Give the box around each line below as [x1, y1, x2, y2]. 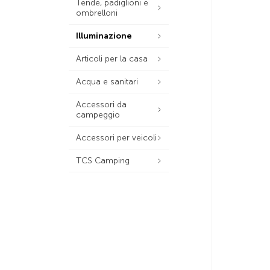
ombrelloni [76, 8, 118, 18]
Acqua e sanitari [76, 77, 138, 87]
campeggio [76, 110, 120, 120]
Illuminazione [76, 31, 132, 41]
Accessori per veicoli [76, 133, 157, 143]
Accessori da [76, 99, 127, 110]
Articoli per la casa [76, 54, 148, 64]
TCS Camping [76, 155, 130, 166]
